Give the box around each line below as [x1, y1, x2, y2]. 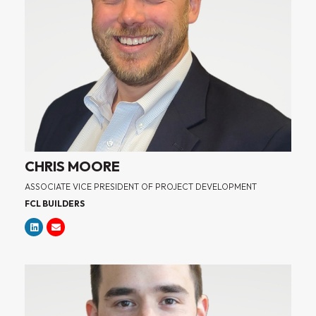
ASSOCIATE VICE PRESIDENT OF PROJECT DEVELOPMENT [25, 181, 257, 193]
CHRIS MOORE [25, 157, 120, 176]
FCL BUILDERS [25, 198, 85, 209]
